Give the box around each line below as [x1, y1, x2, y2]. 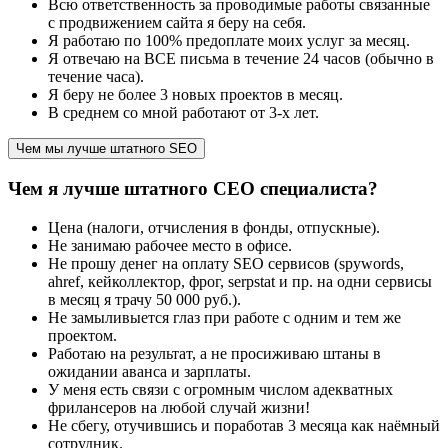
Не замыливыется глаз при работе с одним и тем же [48, 308, 401, 326]
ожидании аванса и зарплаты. [48, 362, 251, 380]
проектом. [48, 326, 117, 344]
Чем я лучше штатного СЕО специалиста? [8, 178, 378, 200]
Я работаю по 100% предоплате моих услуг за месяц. [48, 32, 410, 50]
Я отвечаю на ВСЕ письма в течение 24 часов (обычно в [48, 50, 434, 68]
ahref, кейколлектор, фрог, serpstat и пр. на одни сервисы [48, 272, 432, 290]
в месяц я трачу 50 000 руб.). [48, 290, 241, 308]
